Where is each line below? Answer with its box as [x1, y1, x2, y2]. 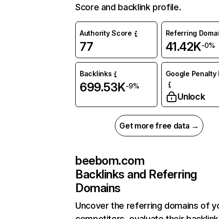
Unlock [177, 91, 205, 102]
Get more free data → [119, 121, 199, 131]
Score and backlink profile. [75, 2, 181, 13]
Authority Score [80, 29, 132, 38]
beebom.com [75, 153, 145, 168]
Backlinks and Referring [75, 167, 197, 182]
